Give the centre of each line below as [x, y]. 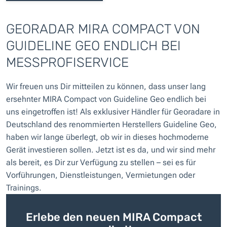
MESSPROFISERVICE [67, 63]
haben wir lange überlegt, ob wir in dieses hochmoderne [107, 137]
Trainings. [24, 187]
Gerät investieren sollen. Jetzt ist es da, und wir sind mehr [111, 149]
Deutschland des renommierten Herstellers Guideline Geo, [111, 124]
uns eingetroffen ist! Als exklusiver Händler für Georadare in [113, 111]
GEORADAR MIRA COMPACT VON [103, 29]
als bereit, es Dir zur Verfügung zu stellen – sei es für [101, 162]
